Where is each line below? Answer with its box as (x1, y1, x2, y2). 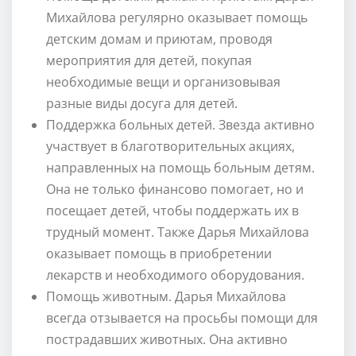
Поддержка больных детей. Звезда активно (46, 115, 315, 133)
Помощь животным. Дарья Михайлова (46, 287, 286, 305)
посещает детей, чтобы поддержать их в (46, 201, 299, 219)
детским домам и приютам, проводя (46, 29, 273, 48)
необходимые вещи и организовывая (46, 72, 281, 91)
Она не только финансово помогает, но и (46, 180, 304, 198)
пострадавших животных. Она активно (46, 330, 288, 348)
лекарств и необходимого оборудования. (46, 265, 304, 284)
